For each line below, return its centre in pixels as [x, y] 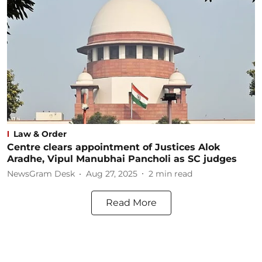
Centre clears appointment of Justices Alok [113, 147]
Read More [131, 202]
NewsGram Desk [41, 174]
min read [174, 174]
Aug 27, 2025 [112, 174]
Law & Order [40, 134]
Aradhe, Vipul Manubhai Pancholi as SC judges [122, 158]
